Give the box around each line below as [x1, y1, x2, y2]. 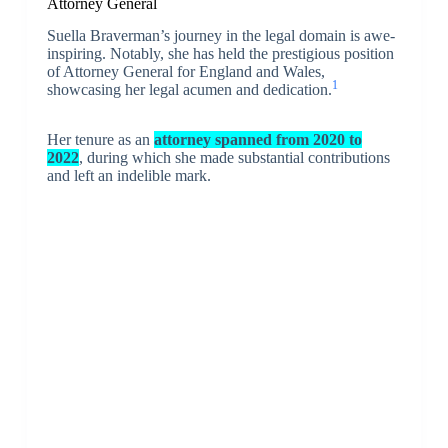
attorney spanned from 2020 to [153, 131, 362, 149]
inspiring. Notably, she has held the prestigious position [46, 45, 394, 63]
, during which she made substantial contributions [78, 149, 390, 167]
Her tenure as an [46, 131, 154, 149]
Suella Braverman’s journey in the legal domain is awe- [46, 27, 395, 45]
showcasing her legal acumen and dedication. [46, 81, 332, 99]
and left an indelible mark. [46, 167, 211, 185]
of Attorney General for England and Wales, [46, 63, 325, 81]
